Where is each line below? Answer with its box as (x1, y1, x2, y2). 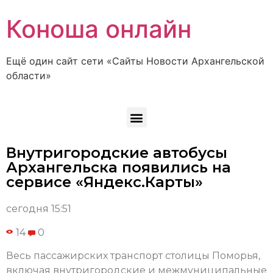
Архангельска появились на (6, 158, 231, 177)
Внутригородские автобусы (6, 144, 227, 162)
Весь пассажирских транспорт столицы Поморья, (6, 250, 260, 262)
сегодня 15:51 (6, 203, 71, 215)
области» (6, 69, 51, 82)
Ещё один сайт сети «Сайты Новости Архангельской (6, 55, 264, 67)
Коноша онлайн (6, 14, 191, 44)
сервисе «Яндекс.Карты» (6, 173, 203, 191)
